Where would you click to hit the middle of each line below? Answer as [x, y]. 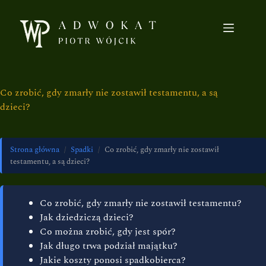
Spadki [82, 150]
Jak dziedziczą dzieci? [87, 217]
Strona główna [35, 150]
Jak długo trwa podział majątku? [109, 246]
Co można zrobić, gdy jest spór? [108, 232]
